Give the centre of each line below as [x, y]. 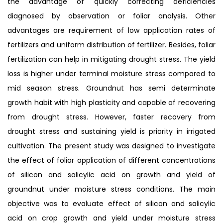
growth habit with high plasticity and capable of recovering [111, 102]
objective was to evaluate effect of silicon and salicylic [111, 203]
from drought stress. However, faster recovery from [111, 117]
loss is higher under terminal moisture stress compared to [111, 73]
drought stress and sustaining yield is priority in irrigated [111, 131]
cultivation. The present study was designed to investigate [111, 146]
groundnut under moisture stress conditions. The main [111, 189]
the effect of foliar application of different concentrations [111, 160]
